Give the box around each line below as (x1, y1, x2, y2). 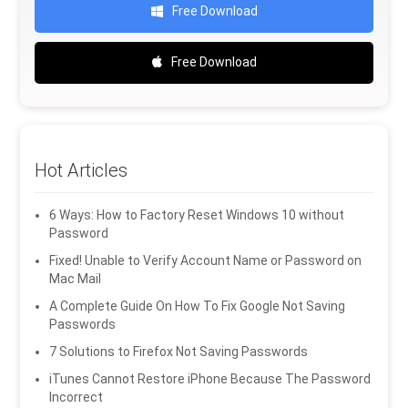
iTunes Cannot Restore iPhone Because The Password (49, 372, 372, 387)
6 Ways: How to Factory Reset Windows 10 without (49, 208, 345, 223)
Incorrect (49, 390, 104, 405)
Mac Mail (49, 271, 102, 287)
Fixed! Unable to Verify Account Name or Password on (49, 253, 362, 269)
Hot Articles (35, 159, 128, 182)
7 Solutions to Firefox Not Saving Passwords (49, 344, 309, 360)
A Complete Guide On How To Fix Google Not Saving (49, 299, 346, 314)
